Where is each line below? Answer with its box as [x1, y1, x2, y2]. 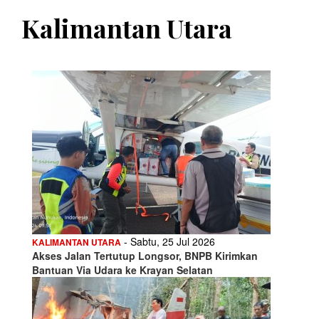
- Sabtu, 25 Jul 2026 [121, 234, 215, 249]
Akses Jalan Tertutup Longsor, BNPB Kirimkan [32, 248, 258, 263]
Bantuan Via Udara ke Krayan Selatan [32, 262, 213, 277]
